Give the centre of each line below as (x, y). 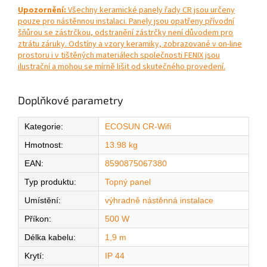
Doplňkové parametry (71, 100)
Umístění (41, 201)
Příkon (37, 219)
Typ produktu (49, 182)
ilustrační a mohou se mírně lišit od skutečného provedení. (122, 67)
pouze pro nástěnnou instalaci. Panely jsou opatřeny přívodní (126, 22)
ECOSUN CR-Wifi (138, 127)
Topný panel (128, 182)
